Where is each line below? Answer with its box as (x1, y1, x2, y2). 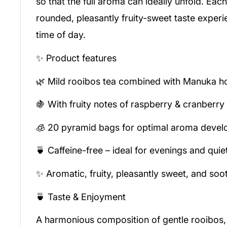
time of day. (36, 29, 86, 41)
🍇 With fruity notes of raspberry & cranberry (36, 99, 224, 110)
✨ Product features (36, 53, 117, 64)
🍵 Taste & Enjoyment (36, 191, 126, 202)
